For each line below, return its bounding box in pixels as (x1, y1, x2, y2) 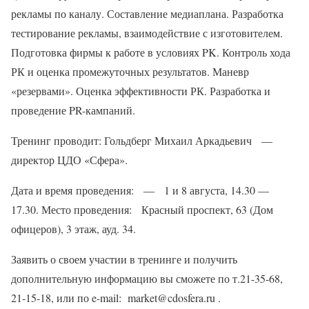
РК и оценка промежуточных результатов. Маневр (11, 64, 249, 79)
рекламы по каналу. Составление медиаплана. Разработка (11, 6, 283, 21)
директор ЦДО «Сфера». (11, 152, 128, 167)
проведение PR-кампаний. (11, 103, 135, 117)
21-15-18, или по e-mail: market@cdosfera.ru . (11, 290, 221, 305)
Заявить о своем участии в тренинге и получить (11, 252, 237, 266)
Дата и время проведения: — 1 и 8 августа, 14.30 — (11, 183, 269, 197)
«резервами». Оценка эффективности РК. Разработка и (11, 83, 270, 98)
